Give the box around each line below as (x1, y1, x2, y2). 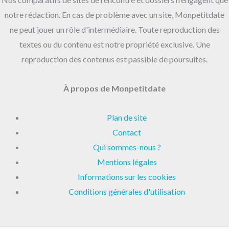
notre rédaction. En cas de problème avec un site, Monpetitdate (5, 10, 224, 20)
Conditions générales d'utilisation (68, 187, 185, 197)
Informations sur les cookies (78, 172, 176, 182)
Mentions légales (97, 157, 157, 167)
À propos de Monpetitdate (63, 83, 166, 94)
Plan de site (107, 112, 147, 123)
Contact (112, 127, 141, 138)
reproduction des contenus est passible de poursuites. (21, 54, 208, 64)
